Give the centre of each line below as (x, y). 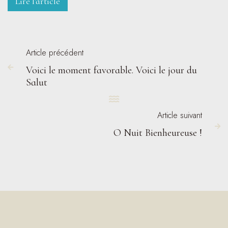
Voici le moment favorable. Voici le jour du (111, 70)
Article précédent (55, 52)
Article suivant (180, 115)
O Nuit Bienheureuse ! (158, 133)
